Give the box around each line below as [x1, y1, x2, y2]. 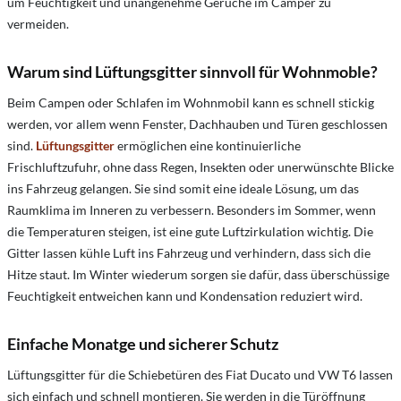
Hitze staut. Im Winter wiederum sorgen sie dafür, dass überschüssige [7, 266, 389, 282]
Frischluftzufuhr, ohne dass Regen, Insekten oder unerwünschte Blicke [7, 158, 394, 175]
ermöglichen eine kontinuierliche [115, 137, 301, 153]
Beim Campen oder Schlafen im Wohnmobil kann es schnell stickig [7, 94, 374, 110]
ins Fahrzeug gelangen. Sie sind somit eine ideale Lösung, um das [7, 180, 359, 196]
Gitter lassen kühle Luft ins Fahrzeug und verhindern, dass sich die [7, 244, 371, 260]
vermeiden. [7, 15, 69, 31]
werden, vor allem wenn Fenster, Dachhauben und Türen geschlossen [7, 115, 388, 132]
